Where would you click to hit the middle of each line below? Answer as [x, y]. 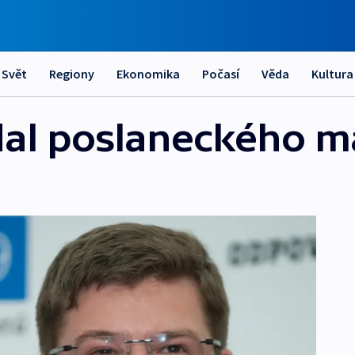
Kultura [332, 74]
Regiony [72, 74]
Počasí [221, 74]
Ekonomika [148, 74]
